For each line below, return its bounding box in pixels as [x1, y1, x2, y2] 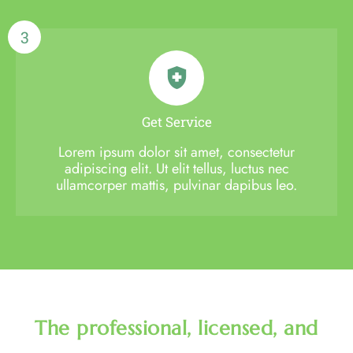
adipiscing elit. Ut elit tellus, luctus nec [64, 158, 289, 179]
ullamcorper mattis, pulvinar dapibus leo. [56, 174, 297, 195]
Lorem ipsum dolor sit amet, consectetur [58, 141, 295, 162]
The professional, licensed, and [35, 315, 318, 340]
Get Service [141, 112, 212, 131]
